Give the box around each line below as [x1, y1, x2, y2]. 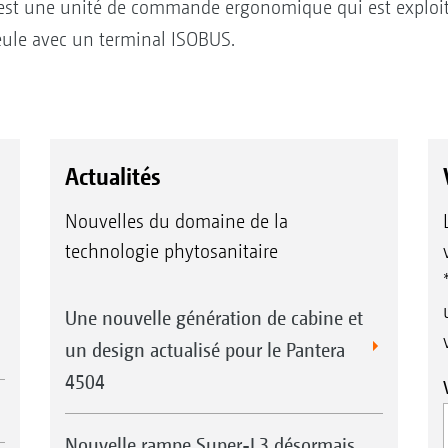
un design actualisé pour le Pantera [64, 338, 345, 362]
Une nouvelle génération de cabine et [64, 306, 363, 330]
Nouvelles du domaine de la [64, 210, 288, 234]
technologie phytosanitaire [64, 240, 278, 264]
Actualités [64, 162, 160, 191]
